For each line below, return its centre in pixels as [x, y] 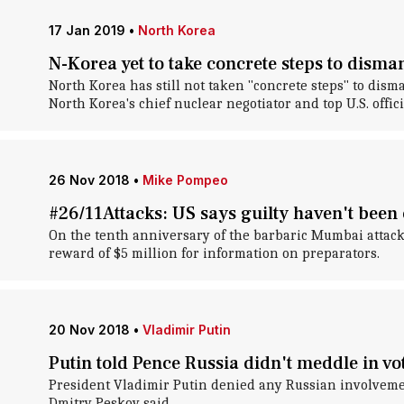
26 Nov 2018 [89, 180]
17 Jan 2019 [87, 30]
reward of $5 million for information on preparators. [214, 253]
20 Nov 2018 [89, 330]
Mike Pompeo [185, 180]
